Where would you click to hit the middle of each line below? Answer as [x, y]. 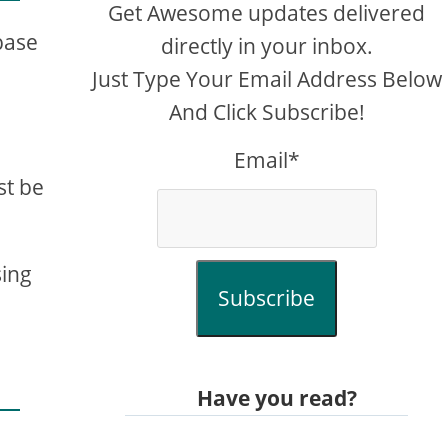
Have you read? [276, 398]
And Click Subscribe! [266, 112]
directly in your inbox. [266, 46]
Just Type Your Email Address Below [266, 79]
